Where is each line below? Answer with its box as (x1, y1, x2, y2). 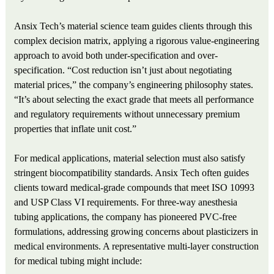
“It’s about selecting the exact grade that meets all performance (14, 94, 254, 105)
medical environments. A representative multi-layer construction (14, 241, 259, 252)
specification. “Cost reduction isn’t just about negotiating (14, 65, 232, 76)
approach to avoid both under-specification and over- (14, 50, 218, 61)
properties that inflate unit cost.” (14, 124, 137, 135)
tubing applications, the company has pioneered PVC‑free (14, 212, 237, 223)
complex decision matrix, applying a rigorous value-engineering (14, 35, 260, 46)
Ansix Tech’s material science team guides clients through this (14, 21, 253, 32)
